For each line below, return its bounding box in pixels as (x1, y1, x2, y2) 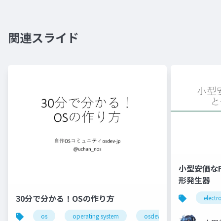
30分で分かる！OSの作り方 (16, 192, 114, 204)
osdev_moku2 (144, 211, 183, 220)
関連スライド (8, 29, 79, 46)
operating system (73, 211, 119, 220)
